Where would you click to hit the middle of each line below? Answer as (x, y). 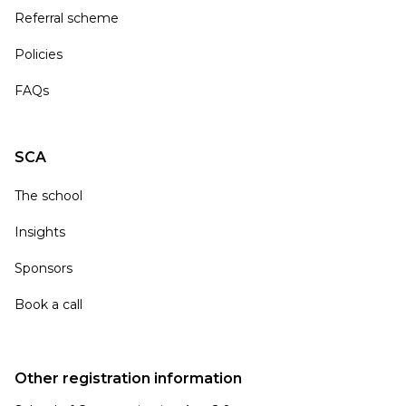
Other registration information (128, 379)
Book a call (48, 305)
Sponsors (43, 269)
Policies (38, 55)
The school (48, 196)
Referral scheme (66, 19)
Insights (39, 232)
